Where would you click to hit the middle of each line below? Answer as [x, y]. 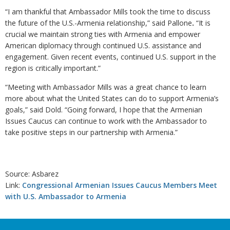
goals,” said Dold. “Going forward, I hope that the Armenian [104, 110]
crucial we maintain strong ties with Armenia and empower [103, 34]
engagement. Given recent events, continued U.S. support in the [111, 57]
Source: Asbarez [32, 174]
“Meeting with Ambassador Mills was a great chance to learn [106, 87]
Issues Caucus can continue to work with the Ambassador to [106, 121]
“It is [202, 23]
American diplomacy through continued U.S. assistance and [103, 46]
